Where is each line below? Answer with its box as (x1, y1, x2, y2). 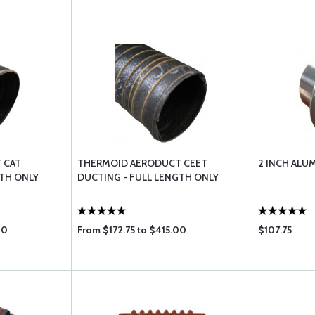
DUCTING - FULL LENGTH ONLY (77, 171, 219, 184)
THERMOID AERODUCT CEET (77, 157, 208, 169)
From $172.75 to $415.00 (77, 224, 187, 236)
